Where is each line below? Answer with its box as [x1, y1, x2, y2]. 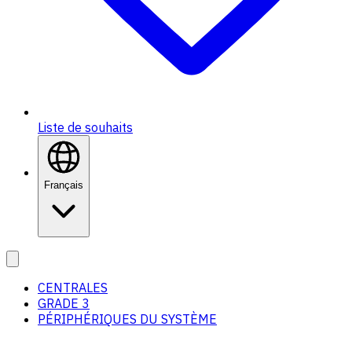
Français [44, 179, 83, 192]
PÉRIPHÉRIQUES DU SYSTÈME [38, 311, 217, 328]
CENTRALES [38, 280, 108, 296]
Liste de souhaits [38, 119, 133, 136]
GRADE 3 [38, 295, 90, 312]
